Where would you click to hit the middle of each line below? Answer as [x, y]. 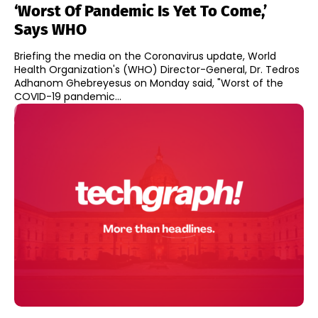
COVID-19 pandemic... [68, 97]
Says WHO [50, 30]
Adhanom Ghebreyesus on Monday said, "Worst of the [149, 83]
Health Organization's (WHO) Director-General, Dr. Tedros [157, 70]
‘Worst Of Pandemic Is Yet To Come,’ [141, 11]
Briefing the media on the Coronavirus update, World [145, 56]
